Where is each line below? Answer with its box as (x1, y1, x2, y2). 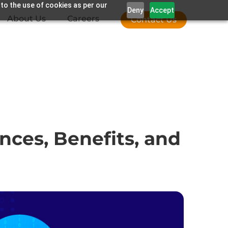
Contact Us (131, 15, 177, 24)
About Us (7, 14, 46, 23)
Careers (67, 14, 99, 23)
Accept (150, 6, 175, 14)
